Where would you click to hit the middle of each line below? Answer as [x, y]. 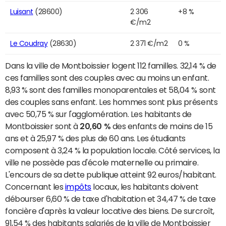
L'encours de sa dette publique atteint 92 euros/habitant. [111, 174]
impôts [78, 186]
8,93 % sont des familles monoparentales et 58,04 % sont [110, 90]
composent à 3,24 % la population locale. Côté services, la [112, 150]
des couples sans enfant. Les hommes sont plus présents [111, 102]
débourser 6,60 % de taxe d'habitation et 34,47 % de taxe [110, 199]
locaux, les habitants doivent [145, 186]
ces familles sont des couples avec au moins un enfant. [107, 77]
